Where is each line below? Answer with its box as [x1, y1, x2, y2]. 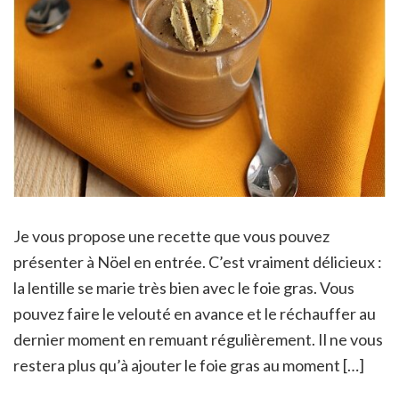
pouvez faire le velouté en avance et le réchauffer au [13, 303, 376, 323]
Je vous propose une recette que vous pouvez [13, 225, 330, 246]
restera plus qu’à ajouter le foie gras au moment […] [13, 354, 364, 375]
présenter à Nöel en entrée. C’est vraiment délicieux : [13, 251, 382, 272]
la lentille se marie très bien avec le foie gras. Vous [13, 277, 354, 297]
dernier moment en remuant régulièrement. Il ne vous [13, 329, 383, 349]
